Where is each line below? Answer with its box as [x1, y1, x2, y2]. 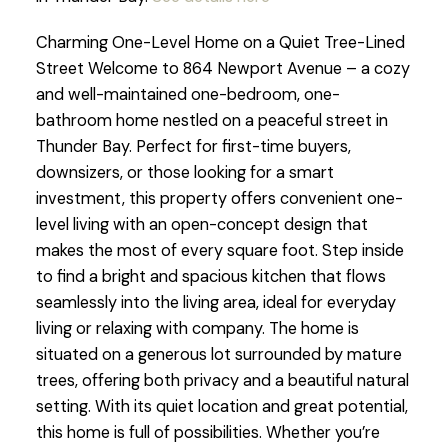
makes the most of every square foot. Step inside [35, 240, 404, 262]
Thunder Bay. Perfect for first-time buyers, [35, 136, 351, 158]
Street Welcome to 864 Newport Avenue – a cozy [35, 58, 410, 80]
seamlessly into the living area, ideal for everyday [35, 292, 396, 314]
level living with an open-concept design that [35, 214, 368, 236]
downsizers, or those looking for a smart [35, 162, 334, 184]
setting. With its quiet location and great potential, [35, 396, 408, 418]
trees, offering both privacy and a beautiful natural [35, 370, 409, 392]
